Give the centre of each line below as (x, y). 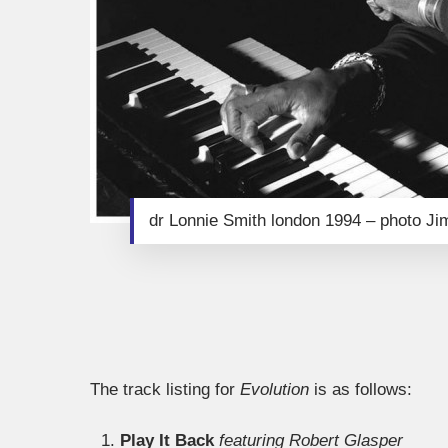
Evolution (274, 389)
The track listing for (165, 389)
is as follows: (360, 389)
